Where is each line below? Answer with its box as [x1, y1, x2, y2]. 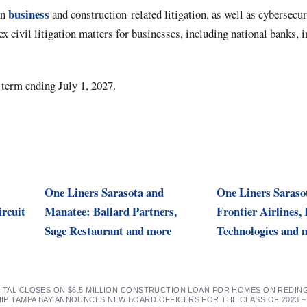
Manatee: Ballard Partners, [44, 202, 177, 220]
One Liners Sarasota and [44, 183, 164, 201]
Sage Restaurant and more [44, 221, 171, 239]
